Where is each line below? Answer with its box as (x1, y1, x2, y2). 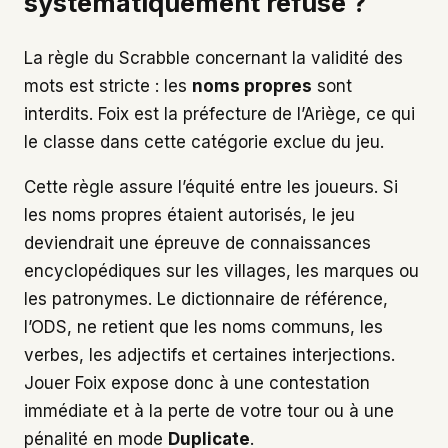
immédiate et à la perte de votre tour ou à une (24, 400, 394, 421)
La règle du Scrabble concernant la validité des (24, 47, 403, 68)
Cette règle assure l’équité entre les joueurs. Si (24, 176, 398, 197)
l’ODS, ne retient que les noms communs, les (24, 316, 383, 337)
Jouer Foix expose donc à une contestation (24, 372, 370, 393)
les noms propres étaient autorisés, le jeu (24, 204, 355, 225)
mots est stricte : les (24, 75, 192, 96)
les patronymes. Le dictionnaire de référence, (24, 288, 388, 309)
